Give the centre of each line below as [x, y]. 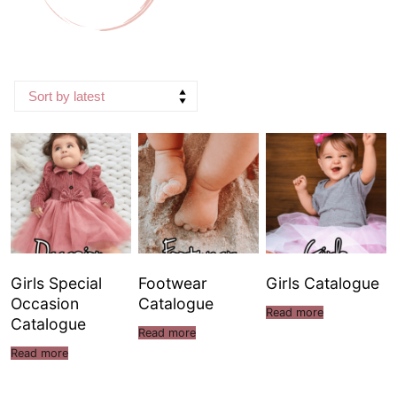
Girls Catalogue [323, 283]
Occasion [45, 303]
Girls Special [56, 283]
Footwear [173, 283]
